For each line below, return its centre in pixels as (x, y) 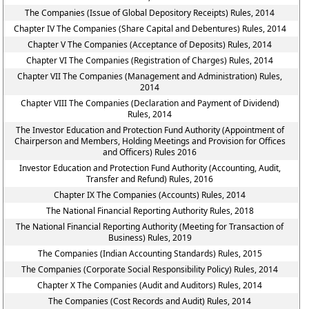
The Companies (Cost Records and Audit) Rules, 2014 (150, 301)
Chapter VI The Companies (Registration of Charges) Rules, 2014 (150, 60)
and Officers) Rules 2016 (150, 152)
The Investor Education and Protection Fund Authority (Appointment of (150, 130)
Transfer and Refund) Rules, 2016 (150, 179)
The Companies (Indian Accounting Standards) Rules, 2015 (150, 253)
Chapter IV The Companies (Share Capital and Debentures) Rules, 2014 (150, 29)
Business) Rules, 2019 (150, 238)
